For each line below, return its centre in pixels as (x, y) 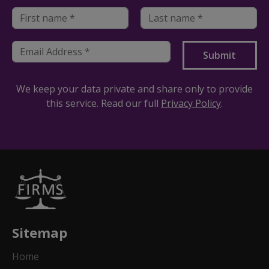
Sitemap (40, 232)
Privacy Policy (191, 103)
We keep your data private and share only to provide (134, 89)
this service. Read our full (104, 103)
